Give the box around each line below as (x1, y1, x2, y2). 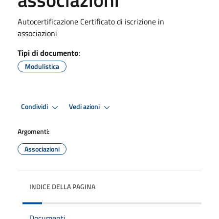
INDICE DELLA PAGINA (29, 181, 95, 192)
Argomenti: (18, 126, 49, 136)
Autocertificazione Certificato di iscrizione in (18, 15, 164, 27)
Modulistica (25, 61, 59, 71)
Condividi (21, 101, 49, 112)
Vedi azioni (69, 101, 101, 112)
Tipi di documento (18, 46, 79, 59)
